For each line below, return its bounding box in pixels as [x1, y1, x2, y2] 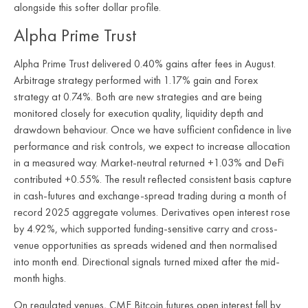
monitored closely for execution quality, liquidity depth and [14, 106, 263, 121]
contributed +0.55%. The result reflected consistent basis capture [14, 172, 291, 187]
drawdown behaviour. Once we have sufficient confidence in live [14, 122, 291, 137]
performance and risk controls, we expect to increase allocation [14, 139, 290, 154]
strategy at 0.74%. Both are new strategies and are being [14, 89, 262, 104]
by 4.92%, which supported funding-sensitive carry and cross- [14, 221, 278, 236]
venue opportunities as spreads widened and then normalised [14, 238, 277, 253]
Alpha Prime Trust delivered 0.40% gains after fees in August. [14, 56, 276, 71]
